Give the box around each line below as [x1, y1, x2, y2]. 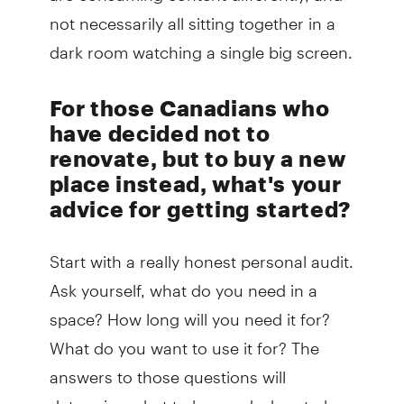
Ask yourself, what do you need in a [49, 264, 317, 300]
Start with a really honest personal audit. [49, 235, 353, 271]
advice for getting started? [49, 195, 351, 222]
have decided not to [49, 119, 271, 146]
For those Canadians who [49, 94, 330, 121]
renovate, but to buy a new [49, 144, 346, 171]
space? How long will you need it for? [49, 293, 330, 329]
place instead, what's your [49, 170, 342, 197]
